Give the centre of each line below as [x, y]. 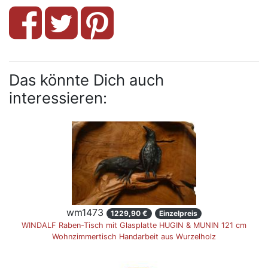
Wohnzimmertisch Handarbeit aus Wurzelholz [134, 236]
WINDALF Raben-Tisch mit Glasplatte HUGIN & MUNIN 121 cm [134, 225]
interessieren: [58, 98]
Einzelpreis [178, 213]
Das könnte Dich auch [86, 80]
